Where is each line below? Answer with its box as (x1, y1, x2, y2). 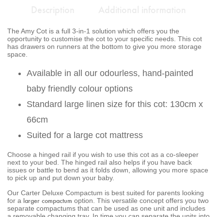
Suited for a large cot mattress (27, 130, 143, 140)
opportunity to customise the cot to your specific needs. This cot (7, 34, 202, 43)
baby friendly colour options (27, 83, 133, 93)
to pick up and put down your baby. (7, 173, 114, 182)
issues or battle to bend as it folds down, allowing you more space (7, 166, 208, 174)
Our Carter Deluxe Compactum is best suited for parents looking (7, 188, 204, 197)
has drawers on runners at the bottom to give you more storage (7, 42, 201, 50)
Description (31, 2, 75, 15)
